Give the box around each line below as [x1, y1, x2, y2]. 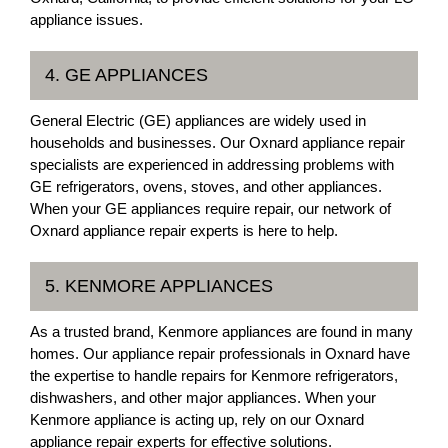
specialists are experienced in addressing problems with [30, 155, 394, 173]
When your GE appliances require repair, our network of [30, 199, 391, 217]
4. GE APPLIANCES [45, 64, 208, 85]
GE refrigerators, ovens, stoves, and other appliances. [30, 177, 382, 195]
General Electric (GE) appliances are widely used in [30, 111, 366, 129]
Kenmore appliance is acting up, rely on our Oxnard [30, 410, 364, 428]
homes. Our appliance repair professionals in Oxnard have [30, 344, 410, 362]
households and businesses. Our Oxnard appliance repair [30, 133, 405, 151]
